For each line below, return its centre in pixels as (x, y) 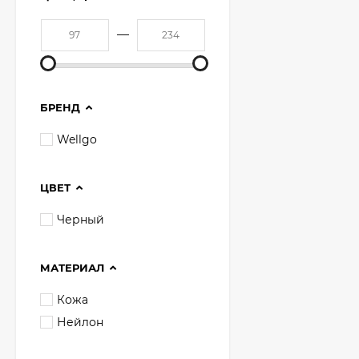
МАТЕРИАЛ (72, 268)
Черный (81, 220)
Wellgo (77, 139)
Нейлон (80, 322)
